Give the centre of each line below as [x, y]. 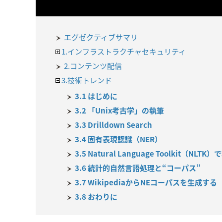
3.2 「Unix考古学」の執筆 [119, 111]
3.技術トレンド [87, 80]
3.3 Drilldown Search [113, 125]
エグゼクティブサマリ [101, 37]
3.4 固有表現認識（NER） [118, 139]
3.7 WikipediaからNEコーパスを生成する [146, 182]
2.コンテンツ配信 [93, 66]
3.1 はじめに [96, 96]
